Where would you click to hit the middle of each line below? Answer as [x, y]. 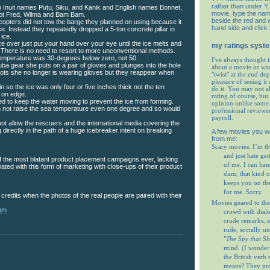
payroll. [222, 118]
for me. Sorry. [243, 192]
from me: [224, 139]
